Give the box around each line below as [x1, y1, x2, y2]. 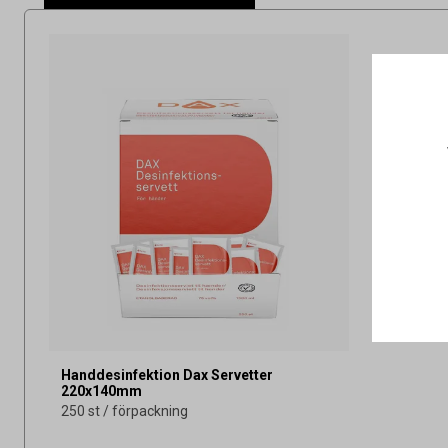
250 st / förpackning [61, 402, 188, 419]
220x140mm [61, 382, 142, 399]
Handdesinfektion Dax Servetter [61, 366, 273, 383]
